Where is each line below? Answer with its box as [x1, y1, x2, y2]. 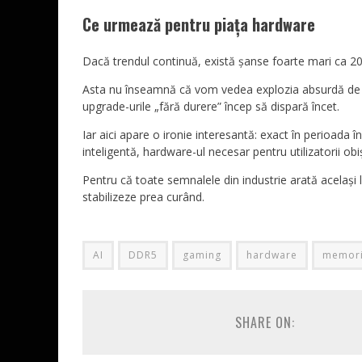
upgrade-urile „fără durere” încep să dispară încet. [82, 99, 339, 114]
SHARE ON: [234, 313, 295, 332]
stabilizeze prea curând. [82, 189, 204, 204]
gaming [183, 248, 221, 262]
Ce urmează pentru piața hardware [82, 12, 315, 36]
